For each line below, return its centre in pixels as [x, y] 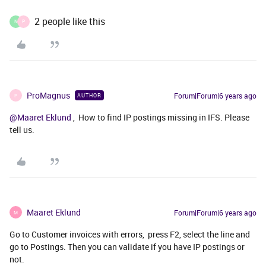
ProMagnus [48, 95]
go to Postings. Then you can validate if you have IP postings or [127, 247]
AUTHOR [89, 95]
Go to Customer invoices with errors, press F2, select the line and [130, 234]
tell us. [22, 130]
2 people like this [70, 21]
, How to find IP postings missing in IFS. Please [160, 117]
